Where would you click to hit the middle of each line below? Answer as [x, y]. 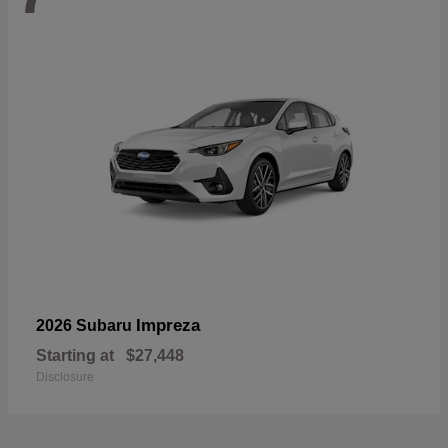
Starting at [75, 355]
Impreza [168, 325]
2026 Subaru [86, 325]
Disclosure [65, 376]
